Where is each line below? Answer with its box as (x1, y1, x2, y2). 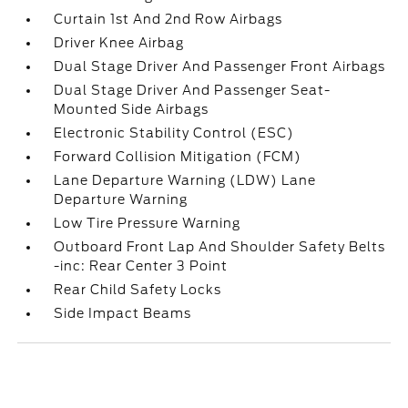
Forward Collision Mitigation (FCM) (54, 149, 302, 164)
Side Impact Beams (54, 306, 192, 321)
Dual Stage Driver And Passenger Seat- (54, 83, 331, 97)
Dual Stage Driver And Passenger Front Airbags (54, 59, 386, 74)
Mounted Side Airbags (54, 102, 209, 117)
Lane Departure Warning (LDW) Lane (54, 173, 317, 188)
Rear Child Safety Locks (54, 282, 222, 297)
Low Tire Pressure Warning (54, 216, 241, 230)
